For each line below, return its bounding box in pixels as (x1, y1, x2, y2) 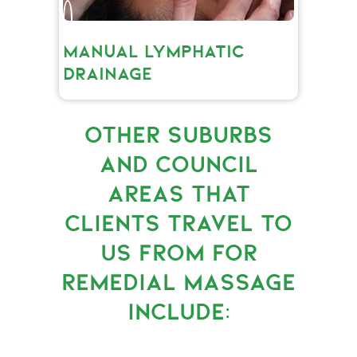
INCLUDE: (127, 296, 230, 325)
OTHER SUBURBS (84, 120, 273, 148)
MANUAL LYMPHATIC (63, 40, 245, 62)
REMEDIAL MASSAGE (61, 267, 296, 296)
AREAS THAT (107, 178, 250, 207)
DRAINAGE (63, 62, 152, 84)
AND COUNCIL (99, 149, 258, 178)
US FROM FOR (100, 237, 257, 266)
